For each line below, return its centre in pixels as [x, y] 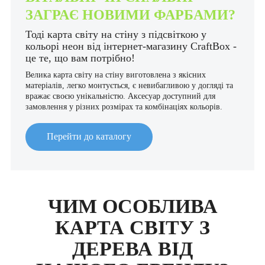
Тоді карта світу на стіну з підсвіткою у [116, 34]
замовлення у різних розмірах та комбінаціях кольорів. [124, 106]
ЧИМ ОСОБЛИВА [132, 206]
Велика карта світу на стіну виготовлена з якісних [116, 75]
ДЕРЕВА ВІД [132, 248]
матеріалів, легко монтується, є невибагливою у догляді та [129, 85]
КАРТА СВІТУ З [132, 227]
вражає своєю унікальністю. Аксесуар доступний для [120, 96]
